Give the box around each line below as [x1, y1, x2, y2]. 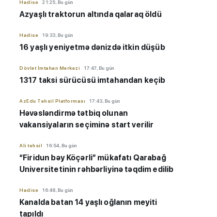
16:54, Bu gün [46, 142, 77, 149]
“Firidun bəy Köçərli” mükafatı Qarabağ [19, 153, 166, 163]
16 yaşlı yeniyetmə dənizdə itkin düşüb [19, 43, 165, 52]
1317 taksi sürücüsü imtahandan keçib [19, 76, 166, 85]
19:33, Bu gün [42, 32, 73, 38]
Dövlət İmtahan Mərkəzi [19, 65, 80, 71]
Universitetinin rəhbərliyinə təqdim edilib [19, 165, 174, 174]
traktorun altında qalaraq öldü [48, 10, 162, 19]
